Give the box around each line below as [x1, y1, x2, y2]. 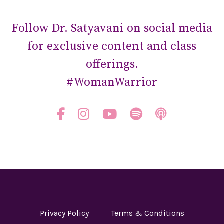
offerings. [85, 57, 138, 72]
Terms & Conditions [110, 208, 184, 218]
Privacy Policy [39, 208, 89, 218]
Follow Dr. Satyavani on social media [11, 21, 212, 36]
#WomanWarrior [66, 75, 157, 90]
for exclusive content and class [27, 39, 196, 54]
